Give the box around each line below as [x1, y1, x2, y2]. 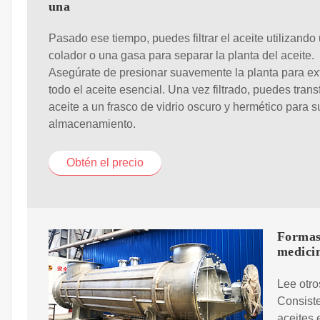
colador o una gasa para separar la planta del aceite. [49, 49, 314, 62]
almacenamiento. [49, 118, 136, 131]
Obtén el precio [66, 156, 144, 169]
